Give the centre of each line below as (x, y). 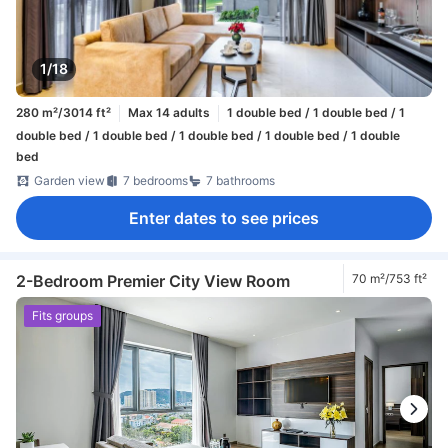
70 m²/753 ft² (389, 278)
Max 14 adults (169, 113)
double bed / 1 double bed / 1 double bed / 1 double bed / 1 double (208, 135)
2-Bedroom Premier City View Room (153, 280)
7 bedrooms (155, 180)
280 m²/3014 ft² (63, 113)
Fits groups (62, 316)
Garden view (69, 180)
